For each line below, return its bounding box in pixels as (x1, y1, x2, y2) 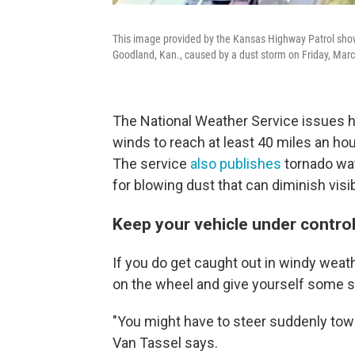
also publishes (190, 155, 281, 172)
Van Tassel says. (113, 334, 218, 351)
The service (113, 155, 190, 172)
